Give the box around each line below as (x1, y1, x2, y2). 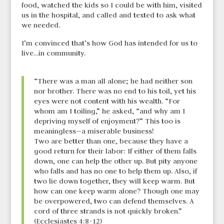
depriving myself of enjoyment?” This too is (33, 116, 180, 126)
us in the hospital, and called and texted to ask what (21, 10, 195, 20)
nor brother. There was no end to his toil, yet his (33, 86, 196, 96)
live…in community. (21, 48, 85, 58)
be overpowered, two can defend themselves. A (33, 196, 194, 206)
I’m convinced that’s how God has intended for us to (21, 38, 197, 48)
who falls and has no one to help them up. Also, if (33, 166, 197, 176)
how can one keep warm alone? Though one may (33, 186, 199, 196)
